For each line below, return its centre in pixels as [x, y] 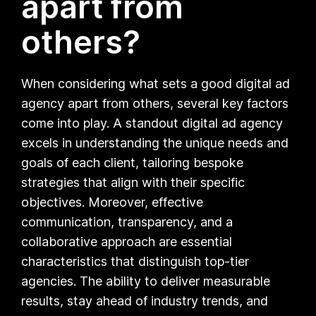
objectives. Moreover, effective [113, 202]
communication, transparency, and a [127, 221]
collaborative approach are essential [127, 241]
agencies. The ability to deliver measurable [146, 281]
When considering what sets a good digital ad [156, 83]
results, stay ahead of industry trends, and [145, 300]
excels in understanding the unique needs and [155, 142]
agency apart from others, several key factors [155, 103]
